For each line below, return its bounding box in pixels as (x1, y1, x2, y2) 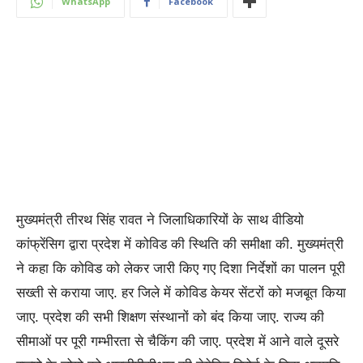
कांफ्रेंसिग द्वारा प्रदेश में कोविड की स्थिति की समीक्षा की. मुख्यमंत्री (16, 237, 344, 253)
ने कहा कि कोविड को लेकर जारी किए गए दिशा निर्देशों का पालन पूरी (16, 261, 345, 277)
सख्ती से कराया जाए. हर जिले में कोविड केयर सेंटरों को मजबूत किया (16, 285, 346, 301)
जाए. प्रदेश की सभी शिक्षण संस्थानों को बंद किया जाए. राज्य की (16, 310, 324, 326)
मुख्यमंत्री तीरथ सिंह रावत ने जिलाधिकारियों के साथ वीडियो (16, 212, 304, 228)
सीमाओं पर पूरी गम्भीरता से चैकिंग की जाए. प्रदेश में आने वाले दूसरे (16, 334, 339, 350)
